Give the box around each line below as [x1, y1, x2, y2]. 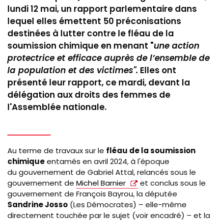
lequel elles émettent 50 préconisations [7, 15, 181, 27]
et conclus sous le [138, 178, 206, 189]
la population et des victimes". [7, 64, 138, 76]
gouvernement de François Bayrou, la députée [7, 189, 177, 199]
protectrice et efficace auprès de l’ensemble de [7, 52, 210, 64]
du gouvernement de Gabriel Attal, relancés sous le [7, 167, 196, 178]
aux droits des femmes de [57, 88, 170, 101]
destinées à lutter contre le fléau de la [7, 27, 174, 39]
